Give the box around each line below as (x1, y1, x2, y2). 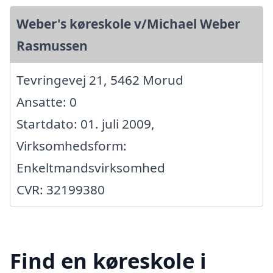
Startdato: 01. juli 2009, (16, 115, 155, 133)
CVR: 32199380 (16, 181, 105, 199)
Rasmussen (16, 37, 88, 55)
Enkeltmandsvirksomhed (16, 159, 165, 177)
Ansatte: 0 (16, 93, 77, 111)
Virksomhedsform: (16, 137, 127, 155)
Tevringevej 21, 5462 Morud (16, 71, 183, 89)
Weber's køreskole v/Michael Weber (16, 15, 240, 33)
